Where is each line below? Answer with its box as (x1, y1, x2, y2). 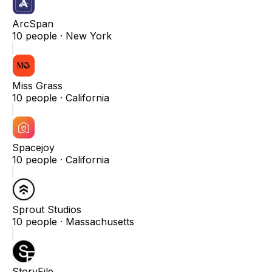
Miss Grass (12, 79, 63, 92)
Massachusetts (66, 215, 134, 228)
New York (66, 29, 112, 42)
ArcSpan (12, 17, 53, 30)
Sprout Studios (12, 203, 81, 216)
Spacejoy (12, 141, 55, 154)
